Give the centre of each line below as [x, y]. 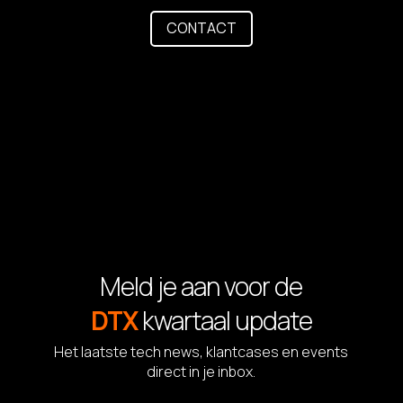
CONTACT [201, 28]
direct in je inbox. [201, 371]
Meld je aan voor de [201, 286]
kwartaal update [227, 320]
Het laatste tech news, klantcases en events [201, 351]
